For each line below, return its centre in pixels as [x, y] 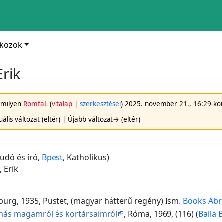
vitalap [62, 104]
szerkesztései [101, 104]
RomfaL [36, 104]
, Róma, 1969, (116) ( [161, 213]
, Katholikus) [86, 157]
